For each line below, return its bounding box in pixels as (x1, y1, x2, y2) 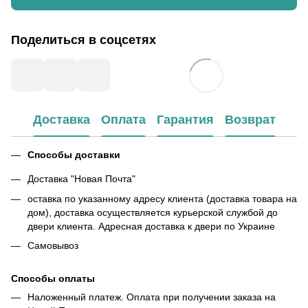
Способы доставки (27, 148, 120, 160)
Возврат (224, 113, 276, 127)
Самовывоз (27, 239, 78, 251)
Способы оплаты (11, 273, 95, 285)
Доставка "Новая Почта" (27, 173, 135, 185)
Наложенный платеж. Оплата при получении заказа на (27, 291, 276, 303)
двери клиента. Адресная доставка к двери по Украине (27, 220, 275, 232)
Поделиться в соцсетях (11, 32, 156, 47)
